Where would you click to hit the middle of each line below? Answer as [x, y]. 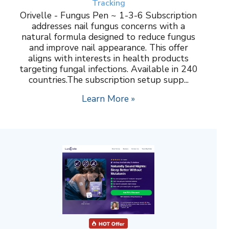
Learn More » [108, 98]
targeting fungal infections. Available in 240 [108, 69]
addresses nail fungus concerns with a [108, 26]
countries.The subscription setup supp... [108, 79]
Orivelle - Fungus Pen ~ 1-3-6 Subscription [108, 15]
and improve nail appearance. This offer [108, 47]
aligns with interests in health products [108, 58]
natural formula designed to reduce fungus [108, 37]
